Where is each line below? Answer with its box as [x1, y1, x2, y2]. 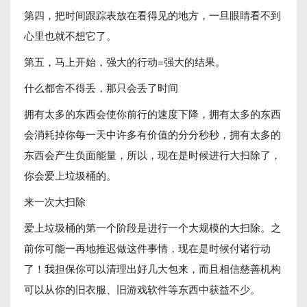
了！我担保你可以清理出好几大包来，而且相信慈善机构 [24, 261, 281, 275]
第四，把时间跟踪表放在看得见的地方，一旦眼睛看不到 [24, 8, 281, 22]
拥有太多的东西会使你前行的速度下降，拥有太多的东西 [24, 106, 281, 121]
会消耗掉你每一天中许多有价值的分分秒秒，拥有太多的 [24, 127, 281, 141]
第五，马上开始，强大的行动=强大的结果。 [24, 54, 225, 69]
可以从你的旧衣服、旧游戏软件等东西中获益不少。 [24, 282, 260, 296]
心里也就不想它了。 [24, 28, 116, 42]
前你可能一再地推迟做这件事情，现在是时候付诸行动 [24, 241, 271, 255]
